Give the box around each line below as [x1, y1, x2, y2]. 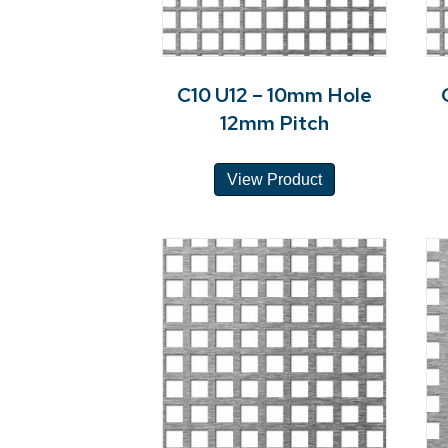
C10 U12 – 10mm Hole [176, 81, 372, 108]
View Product [226, 170, 322, 188]
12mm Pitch [219, 109, 329, 136]
